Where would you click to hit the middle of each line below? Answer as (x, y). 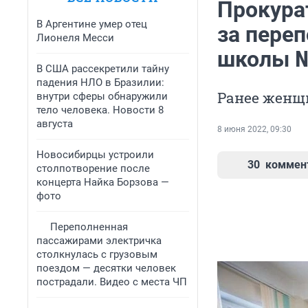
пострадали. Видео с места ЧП (112, 282)
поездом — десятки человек (106, 268)
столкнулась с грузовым (97, 254)
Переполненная (89, 227)
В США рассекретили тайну (103, 69)
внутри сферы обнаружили (102, 96)
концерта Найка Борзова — (103, 182)
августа (55, 124)
